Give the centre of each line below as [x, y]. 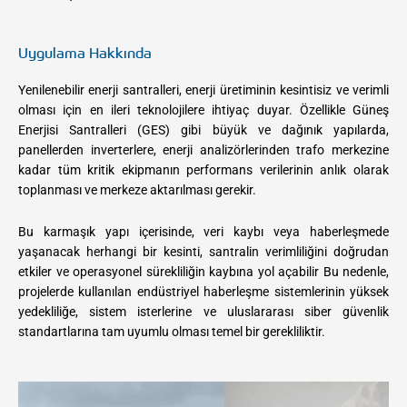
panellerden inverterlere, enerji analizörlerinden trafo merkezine [203, 149]
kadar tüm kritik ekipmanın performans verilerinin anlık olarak [203, 169]
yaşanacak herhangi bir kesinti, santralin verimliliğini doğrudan [203, 251]
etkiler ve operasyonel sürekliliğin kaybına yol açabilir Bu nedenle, [203, 271]
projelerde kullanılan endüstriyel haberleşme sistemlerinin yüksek [203, 291]
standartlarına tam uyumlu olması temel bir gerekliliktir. [172, 331]
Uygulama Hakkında [85, 52]
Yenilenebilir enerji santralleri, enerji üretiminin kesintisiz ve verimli [203, 89]
